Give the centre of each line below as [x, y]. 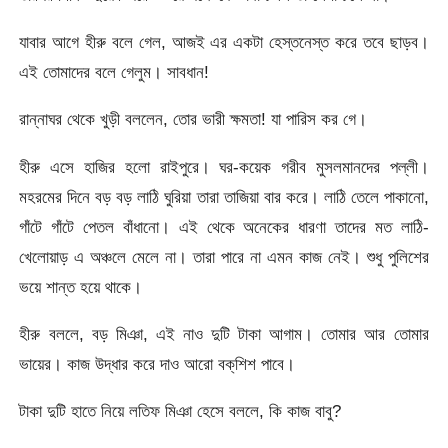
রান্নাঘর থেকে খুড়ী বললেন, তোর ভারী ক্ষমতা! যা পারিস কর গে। [193, 119]
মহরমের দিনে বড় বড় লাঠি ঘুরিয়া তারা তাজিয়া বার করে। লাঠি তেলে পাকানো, [224, 196]
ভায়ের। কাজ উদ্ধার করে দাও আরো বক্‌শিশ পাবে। [157, 363]
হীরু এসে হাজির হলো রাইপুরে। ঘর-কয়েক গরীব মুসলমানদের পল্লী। [224, 166]
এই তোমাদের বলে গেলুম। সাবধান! [114, 71]
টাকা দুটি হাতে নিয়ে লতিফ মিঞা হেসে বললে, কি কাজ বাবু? [180, 411]
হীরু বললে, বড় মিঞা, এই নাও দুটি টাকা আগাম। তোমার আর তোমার [224, 333]
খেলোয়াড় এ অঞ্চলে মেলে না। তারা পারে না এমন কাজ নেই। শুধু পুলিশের [224, 256]
